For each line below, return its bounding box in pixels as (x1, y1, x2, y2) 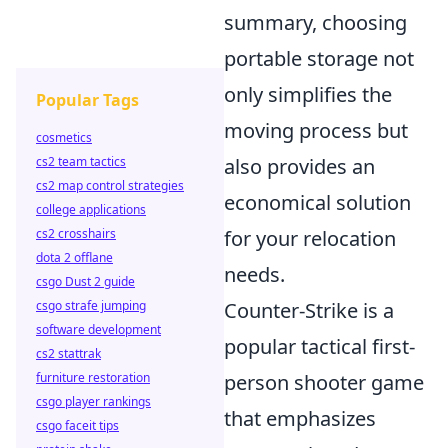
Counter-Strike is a (224, 297, 394, 325)
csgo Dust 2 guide (36, 273, 135, 290)
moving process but (224, 117, 408, 145)
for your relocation (224, 225, 396, 253)
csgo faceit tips (36, 417, 119, 434)
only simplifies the (224, 81, 392, 109)
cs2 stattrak (36, 345, 101, 362)
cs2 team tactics (36, 153, 126, 170)
